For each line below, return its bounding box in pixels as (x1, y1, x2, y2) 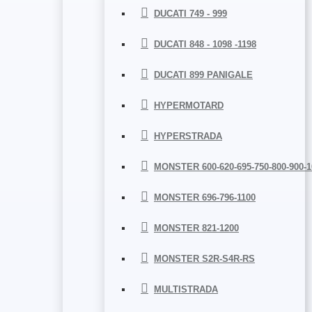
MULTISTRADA (154, 284, 218, 295)
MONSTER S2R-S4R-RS (154, 253, 255, 264)
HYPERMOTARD (154, 100, 224, 111)
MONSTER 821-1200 (154, 223, 239, 233)
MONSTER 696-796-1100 (154, 192, 256, 203)
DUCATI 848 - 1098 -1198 (154, 39, 256, 49)
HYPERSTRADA (154, 131, 222, 141)
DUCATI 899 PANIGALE (154, 70, 253, 80)
